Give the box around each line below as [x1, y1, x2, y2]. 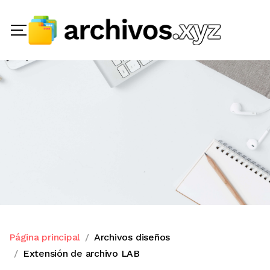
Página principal [9, 231, 81, 243]
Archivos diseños [93, 231, 171, 243]
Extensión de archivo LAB [22, 248, 140, 259]
